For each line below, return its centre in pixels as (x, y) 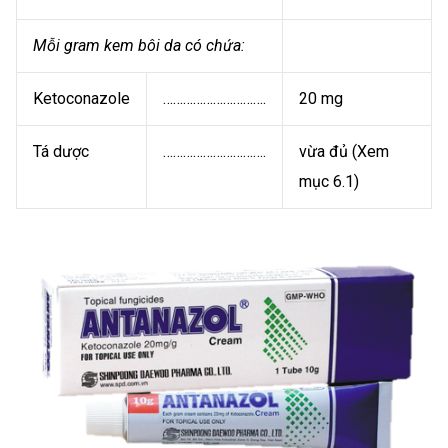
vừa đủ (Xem (344, 151)
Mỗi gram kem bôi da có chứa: (139, 45)
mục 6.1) (329, 181)
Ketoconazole (81, 98)
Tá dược (61, 151)
